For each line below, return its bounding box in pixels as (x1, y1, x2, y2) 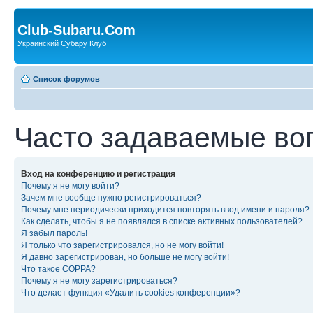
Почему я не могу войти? (21, 180, 119, 191)
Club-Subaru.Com (17, 22, 136, 38)
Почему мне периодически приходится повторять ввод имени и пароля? (21, 204, 310, 214)
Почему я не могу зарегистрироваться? (21, 275, 177, 286)
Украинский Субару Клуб (17, 39, 106, 48)
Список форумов (33, 74, 100, 83)
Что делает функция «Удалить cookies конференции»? (21, 287, 240, 298)
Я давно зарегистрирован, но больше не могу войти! (21, 252, 229, 262)
